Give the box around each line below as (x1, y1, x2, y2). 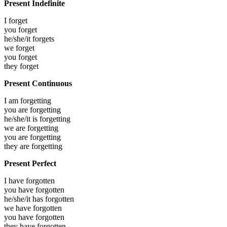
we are (4, 123, 27, 132)
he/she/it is (4, 114, 40, 123)
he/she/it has (4, 194, 45, 203)
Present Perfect (4, 159, 56, 168)
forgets (32, 34, 54, 43)
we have (4, 203, 33, 212)
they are (4, 141, 31, 150)
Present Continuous (4, 79, 72, 88)
